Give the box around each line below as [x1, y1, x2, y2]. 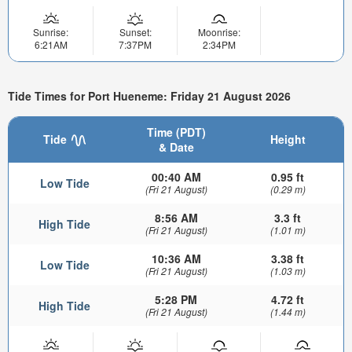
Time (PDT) [146, 124, 206, 141]
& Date [158, 139, 194, 156]
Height [269, 131, 306, 148]
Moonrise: [197, 25, 240, 39]
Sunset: [119, 25, 152, 39]
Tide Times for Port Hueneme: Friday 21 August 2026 [8, 87, 291, 104]
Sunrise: [33, 25, 68, 39]
